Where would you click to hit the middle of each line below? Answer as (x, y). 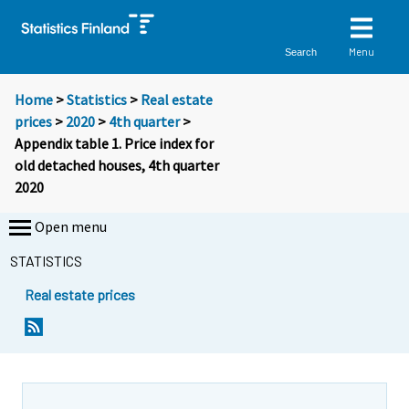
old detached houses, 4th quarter (117, 166)
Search (301, 52)
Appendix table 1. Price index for (114, 144)
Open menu (71, 227)
